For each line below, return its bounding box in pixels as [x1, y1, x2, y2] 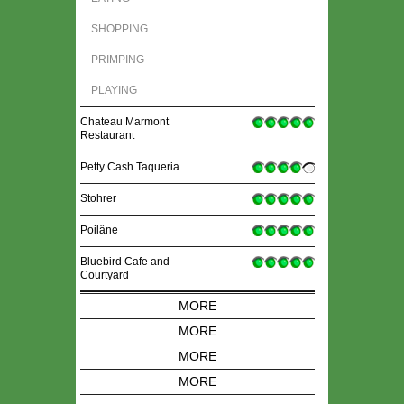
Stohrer [80, 192, 116, 206]
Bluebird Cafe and [80, 255, 170, 269]
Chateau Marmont [80, 115, 169, 129]
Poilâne [80, 224, 118, 237]
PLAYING [91, 84, 137, 97]
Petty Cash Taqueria [80, 161, 179, 174]
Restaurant [80, 129, 134, 142]
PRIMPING [91, 53, 144, 67]
